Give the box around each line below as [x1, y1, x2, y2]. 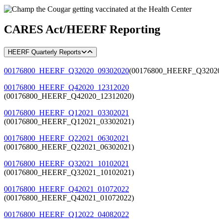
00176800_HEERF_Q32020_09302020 [4, 66, 129, 75]
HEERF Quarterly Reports [8, 48, 81, 56]
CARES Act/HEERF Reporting [4, 23, 160, 36]
